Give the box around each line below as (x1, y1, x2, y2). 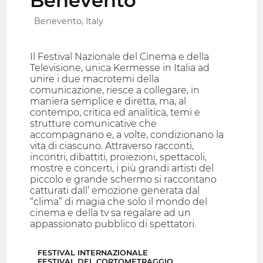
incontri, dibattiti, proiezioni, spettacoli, (30, 151, 207, 163)
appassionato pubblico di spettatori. (30, 218, 197, 230)
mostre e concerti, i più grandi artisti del (30, 163, 214, 174)
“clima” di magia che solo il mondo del (30, 196, 208, 208)
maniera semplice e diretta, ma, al (30, 96, 187, 107)
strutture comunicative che (30, 118, 157, 130)
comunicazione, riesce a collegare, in (30, 85, 200, 96)
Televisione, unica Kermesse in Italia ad (30, 62, 210, 74)
